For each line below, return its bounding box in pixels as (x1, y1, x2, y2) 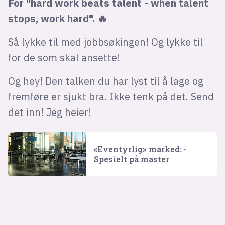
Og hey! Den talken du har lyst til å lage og (8, 75, 203, 88)
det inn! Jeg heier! (8, 106, 91, 119)
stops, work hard (8, 12, 89, 25)
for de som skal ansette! (8, 51, 120, 64)
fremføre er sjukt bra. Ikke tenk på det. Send (8, 90, 214, 103)
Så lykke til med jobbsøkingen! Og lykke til (8, 36, 203, 49)
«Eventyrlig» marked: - (94, 144, 187, 155)
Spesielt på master (94, 154, 170, 165)
